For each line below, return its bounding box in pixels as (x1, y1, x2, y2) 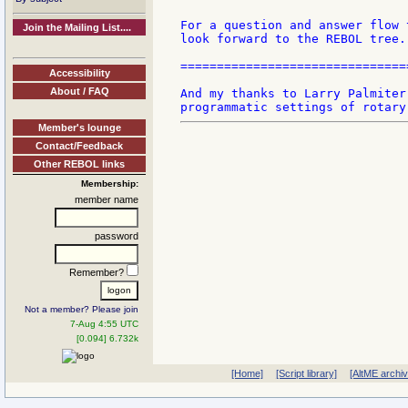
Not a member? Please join (25, 303, 138, 314)
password (95, 229, 138, 241)
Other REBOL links (34, 158, 125, 169)
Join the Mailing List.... (23, 22, 132, 33)
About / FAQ (49, 85, 109, 97)
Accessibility (48, 66, 110, 78)
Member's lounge (37, 121, 121, 133)
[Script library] (275, 368, 337, 379)
